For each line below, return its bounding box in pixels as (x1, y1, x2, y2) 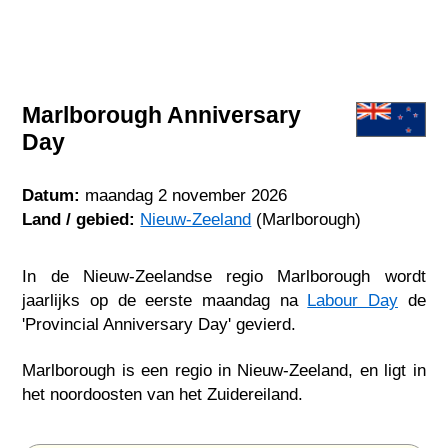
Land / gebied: (22, 209, 136, 230)
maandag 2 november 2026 (85, 185, 288, 206)
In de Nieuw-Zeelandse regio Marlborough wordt (22, 265, 426, 286)
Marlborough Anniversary (22, 101, 302, 128)
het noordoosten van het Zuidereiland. (22, 384, 304, 405)
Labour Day (307, 289, 398, 310)
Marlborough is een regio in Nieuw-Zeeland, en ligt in (22, 360, 426, 381)
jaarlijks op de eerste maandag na (22, 289, 308, 310)
